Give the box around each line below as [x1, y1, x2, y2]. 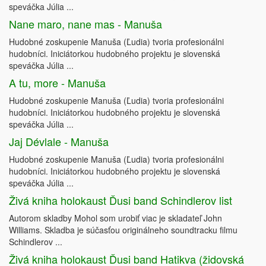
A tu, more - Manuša [9, 75, 106, 91]
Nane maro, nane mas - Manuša [9, 16, 162, 32]
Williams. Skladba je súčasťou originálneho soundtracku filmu [9, 224, 237, 236]
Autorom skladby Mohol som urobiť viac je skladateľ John [9, 212, 222, 224]
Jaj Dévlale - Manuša [9, 134, 109, 150]
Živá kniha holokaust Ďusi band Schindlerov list [9, 192, 232, 208]
